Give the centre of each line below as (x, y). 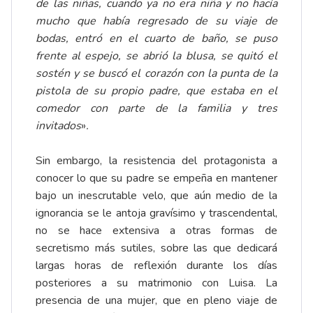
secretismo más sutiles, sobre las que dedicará (156, 248)
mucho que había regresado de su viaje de (156, 21)
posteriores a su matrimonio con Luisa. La (156, 283)
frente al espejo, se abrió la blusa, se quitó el (156, 56)
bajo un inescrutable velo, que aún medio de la (156, 195)
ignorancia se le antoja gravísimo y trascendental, (156, 213)
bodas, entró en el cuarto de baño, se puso (156, 38)
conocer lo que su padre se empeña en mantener (156, 178)
